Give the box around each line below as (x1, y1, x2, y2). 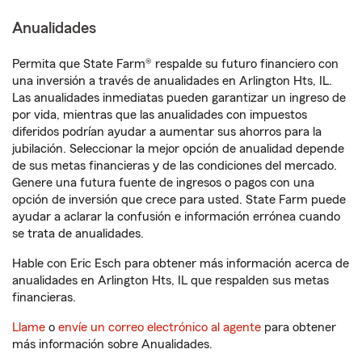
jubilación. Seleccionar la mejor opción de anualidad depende (12, 142, 344, 155)
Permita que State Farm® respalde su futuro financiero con (12, 57, 339, 70)
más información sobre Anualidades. (12, 338, 213, 351)
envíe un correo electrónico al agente (58, 321, 261, 334)
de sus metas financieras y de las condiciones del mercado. (12, 159, 337, 172)
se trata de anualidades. (12, 227, 144, 240)
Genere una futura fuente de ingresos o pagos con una (12, 176, 314, 189)
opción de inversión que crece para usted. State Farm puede (12, 193, 346, 206)
